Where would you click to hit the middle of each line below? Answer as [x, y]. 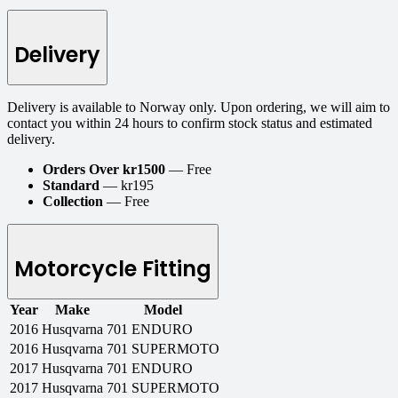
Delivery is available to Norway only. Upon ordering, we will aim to [199, 107]
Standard [71, 186]
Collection [75, 202]
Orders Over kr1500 [106, 170]
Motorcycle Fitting [113, 269]
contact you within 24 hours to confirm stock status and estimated [190, 123]
